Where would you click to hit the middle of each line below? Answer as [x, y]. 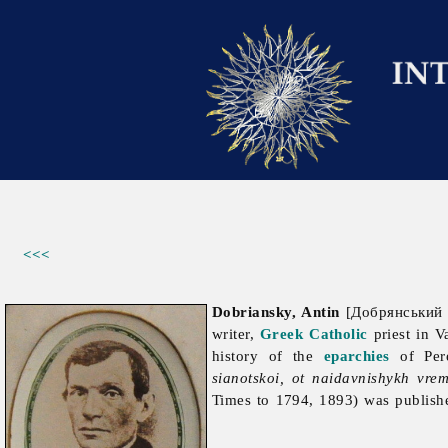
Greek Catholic [314, 334]
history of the [268, 356]
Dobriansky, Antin [276, 312]
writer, [236, 334]
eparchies [356, 356]
